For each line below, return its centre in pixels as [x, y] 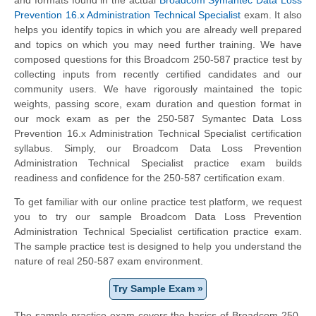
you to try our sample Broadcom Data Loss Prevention [158, 216]
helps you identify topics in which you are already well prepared [158, 29]
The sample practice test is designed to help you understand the [158, 246]
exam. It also [272, 14]
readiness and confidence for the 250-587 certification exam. [150, 177]
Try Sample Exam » [158, 288]
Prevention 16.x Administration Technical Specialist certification [158, 133]
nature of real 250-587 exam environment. [109, 261]
